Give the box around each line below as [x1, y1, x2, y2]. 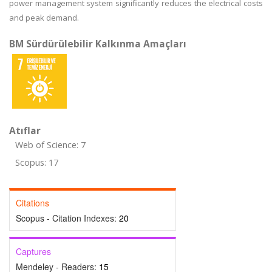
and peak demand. [9, 12, 79, 23]
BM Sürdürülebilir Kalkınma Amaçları [9, 37, 186, 50]
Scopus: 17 [15, 157, 58, 168]
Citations [16, 197, 49, 209]
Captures [16, 245, 51, 257]
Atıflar [9, 124, 41, 137]
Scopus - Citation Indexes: [16, 212, 119, 224]
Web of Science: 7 [15, 139, 86, 151]
